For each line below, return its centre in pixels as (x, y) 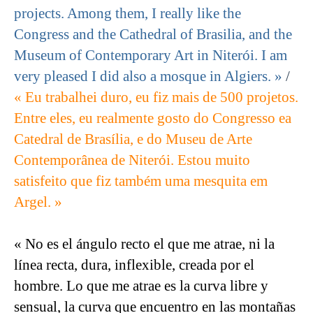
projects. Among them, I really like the (128, 14)
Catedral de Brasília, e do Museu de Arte (133, 139)
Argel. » (38, 202)
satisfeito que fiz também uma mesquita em (141, 181)
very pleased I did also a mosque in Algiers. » (148, 77)
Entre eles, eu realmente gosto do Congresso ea (153, 118)
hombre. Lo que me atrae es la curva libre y (141, 286)
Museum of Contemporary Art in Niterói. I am (151, 56)
